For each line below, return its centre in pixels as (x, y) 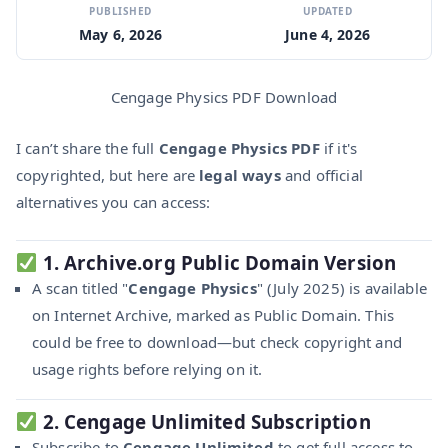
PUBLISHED (120, 10)
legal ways (240, 174)
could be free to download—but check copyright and (217, 341)
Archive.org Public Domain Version (230, 262)
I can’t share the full (87, 147)
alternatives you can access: (113, 201)
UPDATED (327, 10)
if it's (338, 147)
